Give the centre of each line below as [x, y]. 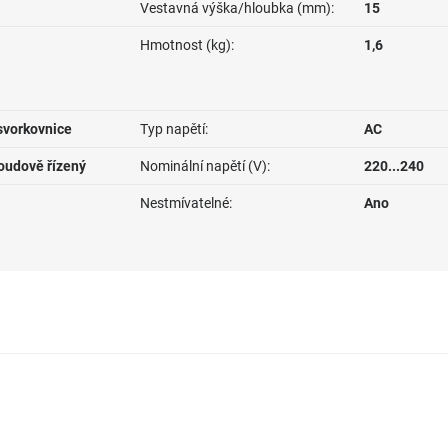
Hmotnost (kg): [187, 45]
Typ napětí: [174, 129]
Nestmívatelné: [186, 203]
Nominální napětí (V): [205, 166]
